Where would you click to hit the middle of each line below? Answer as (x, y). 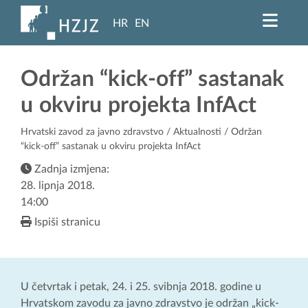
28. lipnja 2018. (58, 186)
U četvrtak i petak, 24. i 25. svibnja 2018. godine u (141, 287)
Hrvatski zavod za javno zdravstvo (92, 132)
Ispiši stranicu (66, 222)
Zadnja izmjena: (70, 169)
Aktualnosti (197, 132)
